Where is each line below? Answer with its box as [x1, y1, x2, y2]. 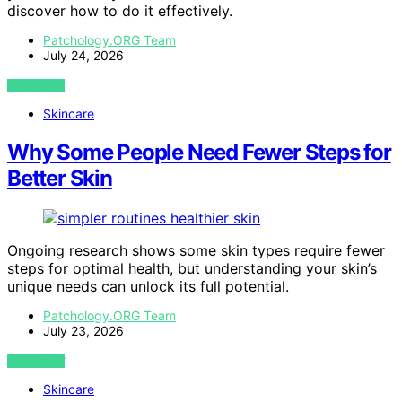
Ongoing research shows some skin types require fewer [7, 241, 385, 260]
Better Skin [7, 165, 112, 192]
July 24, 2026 [43, 48, 124, 64]
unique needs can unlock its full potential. [7, 277, 289, 296]
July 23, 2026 [43, 323, 124, 339]
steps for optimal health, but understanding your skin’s [7, 259, 377, 278]
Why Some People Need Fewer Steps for [7, 139, 391, 166]
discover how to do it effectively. [7, 2, 232, 21]
